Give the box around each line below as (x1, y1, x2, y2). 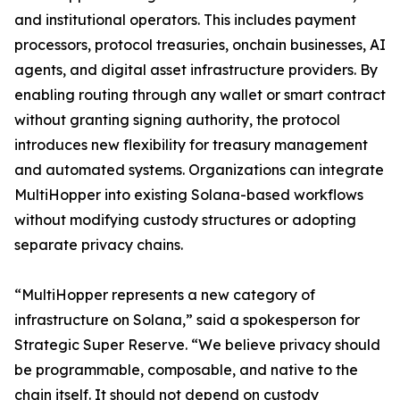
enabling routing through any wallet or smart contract (14, 86, 386, 104)
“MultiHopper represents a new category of (14, 286, 315, 304)
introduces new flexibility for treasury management (14, 136, 368, 154)
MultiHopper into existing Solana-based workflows (14, 186, 363, 204)
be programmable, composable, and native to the (14, 361, 358, 379)
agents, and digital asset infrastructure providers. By (14, 61, 378, 79)
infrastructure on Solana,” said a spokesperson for (14, 311, 360, 329)
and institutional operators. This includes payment (14, 11, 356, 29)
